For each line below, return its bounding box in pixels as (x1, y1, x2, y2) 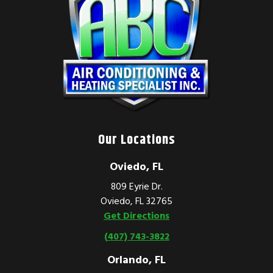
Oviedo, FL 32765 (101, 194, 172, 207)
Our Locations (97, 131, 175, 147)
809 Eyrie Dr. (110, 179, 163, 192)
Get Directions (104, 208, 169, 221)
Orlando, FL (107, 252, 166, 267)
